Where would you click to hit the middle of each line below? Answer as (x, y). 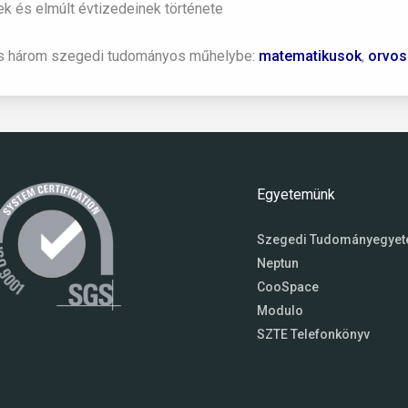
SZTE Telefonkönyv (313, 335)
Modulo (280, 311)
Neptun (277, 264)
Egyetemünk (296, 195)
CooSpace (287, 287)
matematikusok (310, 56)
